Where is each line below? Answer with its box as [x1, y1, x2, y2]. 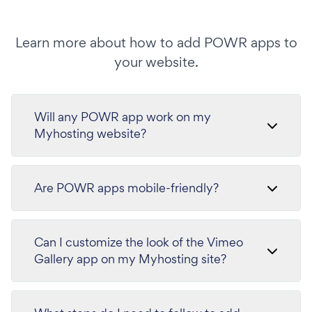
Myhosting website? [34, 125, 146, 141]
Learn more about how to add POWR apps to [15, 33, 297, 52]
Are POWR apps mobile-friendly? [34, 179, 219, 196]
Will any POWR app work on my [34, 108, 211, 125]
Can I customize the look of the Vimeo [34, 233, 243, 250]
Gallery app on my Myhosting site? [34, 250, 226, 267]
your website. [114, 52, 198, 71]
